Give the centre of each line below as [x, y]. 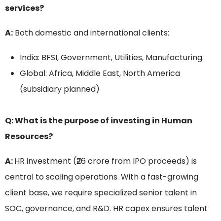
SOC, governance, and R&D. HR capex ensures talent [106, 209]
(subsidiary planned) [60, 89]
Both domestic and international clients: [91, 33]
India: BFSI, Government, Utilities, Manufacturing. [112, 58]
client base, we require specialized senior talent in [101, 193]
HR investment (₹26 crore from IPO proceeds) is [106, 161]
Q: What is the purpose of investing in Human [99, 121]
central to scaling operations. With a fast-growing [102, 177]
